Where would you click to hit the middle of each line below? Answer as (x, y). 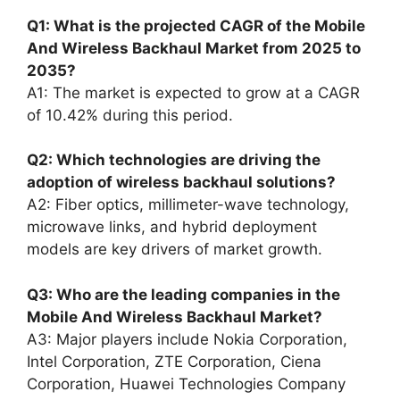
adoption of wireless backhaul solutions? (181, 182)
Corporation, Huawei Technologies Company (186, 383)
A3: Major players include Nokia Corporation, (187, 339)
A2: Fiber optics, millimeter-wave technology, (188, 204)
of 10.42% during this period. (130, 115)
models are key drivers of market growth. (175, 249)
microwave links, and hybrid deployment (172, 227)
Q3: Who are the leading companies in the (183, 294)
